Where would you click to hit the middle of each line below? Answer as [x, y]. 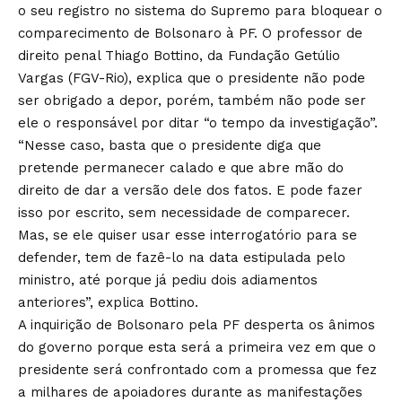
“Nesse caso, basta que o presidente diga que [170, 145]
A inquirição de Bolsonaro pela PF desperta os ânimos [197, 324]
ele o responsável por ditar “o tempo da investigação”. [198, 122]
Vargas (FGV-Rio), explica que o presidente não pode [192, 78]
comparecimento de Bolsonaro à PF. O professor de [190, 33]
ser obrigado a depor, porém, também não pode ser [192, 100]
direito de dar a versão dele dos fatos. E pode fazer [190, 190]
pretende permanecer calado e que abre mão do [181, 167]
